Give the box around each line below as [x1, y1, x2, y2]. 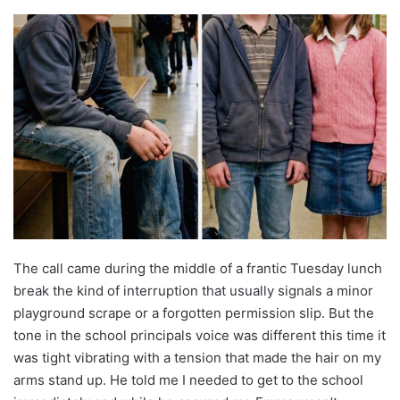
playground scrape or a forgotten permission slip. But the [13, 304, 374, 321]
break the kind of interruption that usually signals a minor [13, 281, 373, 299]
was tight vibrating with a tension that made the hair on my [13, 348, 381, 366]
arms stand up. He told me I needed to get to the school [13, 371, 363, 388]
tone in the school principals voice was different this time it [13, 326, 386, 344]
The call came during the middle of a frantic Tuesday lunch [13, 259, 382, 277]
